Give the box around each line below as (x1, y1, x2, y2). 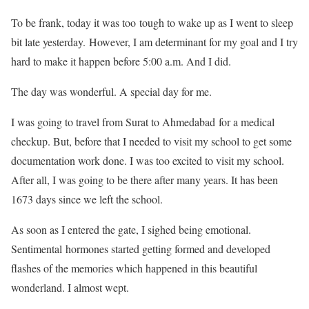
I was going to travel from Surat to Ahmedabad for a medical (11, 114, 275, 130)
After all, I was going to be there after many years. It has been (11, 172, 278, 188)
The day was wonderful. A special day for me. (11, 84, 212, 99)
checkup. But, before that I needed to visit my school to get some (11, 134, 292, 149)
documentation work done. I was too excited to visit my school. (11, 153, 284, 168)
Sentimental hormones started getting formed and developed (11, 241, 270, 257)
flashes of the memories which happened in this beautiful (11, 261, 257, 276)
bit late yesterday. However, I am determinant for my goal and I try (11, 34, 298, 50)
